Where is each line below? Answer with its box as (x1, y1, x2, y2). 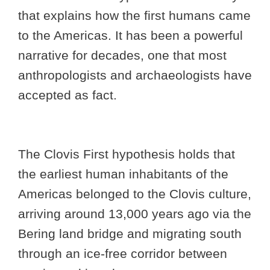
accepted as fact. (18, 88, 117, 102)
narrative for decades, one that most (18, 48, 227, 63)
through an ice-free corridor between (18, 246, 227, 260)
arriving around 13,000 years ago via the (18, 206, 251, 221)
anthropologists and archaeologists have (18, 68, 252, 83)
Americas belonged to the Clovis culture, (18, 186, 251, 201)
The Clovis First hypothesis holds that (18, 146, 235, 161)
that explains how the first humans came (18, 8, 251, 23)
